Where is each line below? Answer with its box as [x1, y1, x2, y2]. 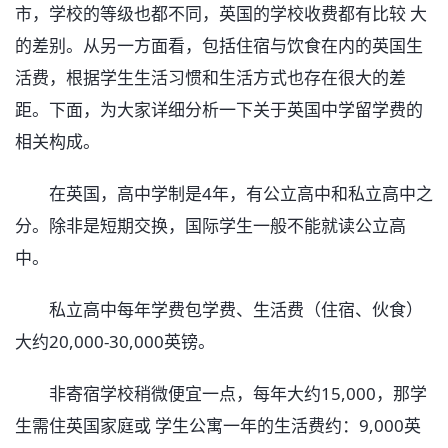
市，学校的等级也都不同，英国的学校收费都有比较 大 [15, 2, 427, 26]
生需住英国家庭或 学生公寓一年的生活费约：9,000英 [15, 414, 421, 438]
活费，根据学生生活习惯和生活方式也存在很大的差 [15, 66, 406, 90]
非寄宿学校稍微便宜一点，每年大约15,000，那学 [15, 382, 427, 406]
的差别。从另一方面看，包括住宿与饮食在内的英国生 [15, 34, 423, 58]
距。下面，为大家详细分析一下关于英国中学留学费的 [15, 98, 423, 122]
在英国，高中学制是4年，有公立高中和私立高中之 [15, 182, 433, 206]
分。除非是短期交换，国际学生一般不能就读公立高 [15, 214, 406, 238]
